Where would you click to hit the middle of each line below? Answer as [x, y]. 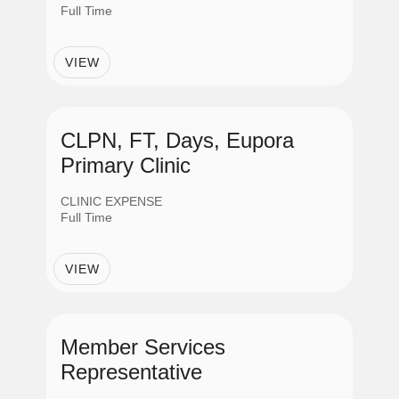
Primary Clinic [126, 165]
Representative [131, 372]
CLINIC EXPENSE [111, 201]
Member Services [143, 347]
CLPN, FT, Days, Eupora [177, 140]
